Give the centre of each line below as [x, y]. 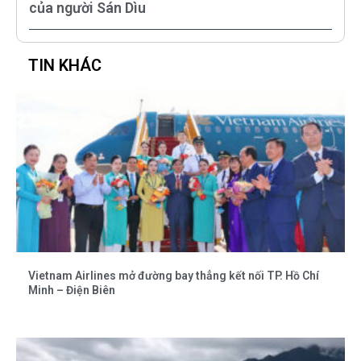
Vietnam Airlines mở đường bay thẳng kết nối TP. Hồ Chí [174, 275]
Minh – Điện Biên [72, 290]
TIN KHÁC [65, 65]
